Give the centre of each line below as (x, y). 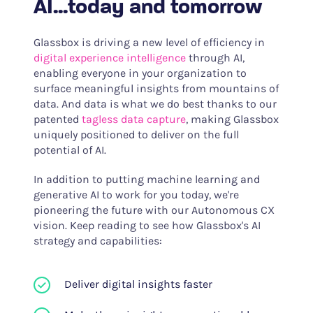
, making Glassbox (232, 119)
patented (57, 119)
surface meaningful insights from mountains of (156, 89)
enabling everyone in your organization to (140, 73)
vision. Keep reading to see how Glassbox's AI (147, 226)
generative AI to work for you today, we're (136, 195)
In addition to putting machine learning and (146, 180)
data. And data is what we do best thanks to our (155, 104)
